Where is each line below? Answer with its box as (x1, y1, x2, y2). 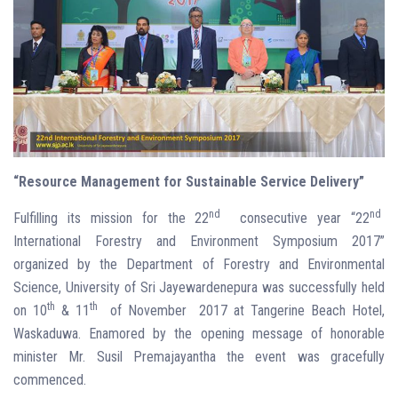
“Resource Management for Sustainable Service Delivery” (13, 172, 364, 190)
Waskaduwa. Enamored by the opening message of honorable (13, 324, 385, 342)
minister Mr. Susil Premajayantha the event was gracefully (13, 347, 385, 365)
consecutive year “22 (220, 209, 370, 227)
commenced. (13, 370, 86, 388)
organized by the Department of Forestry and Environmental (13, 255, 385, 273)
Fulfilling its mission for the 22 (13, 209, 210, 227)
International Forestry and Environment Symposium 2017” (13, 232, 385, 250)
